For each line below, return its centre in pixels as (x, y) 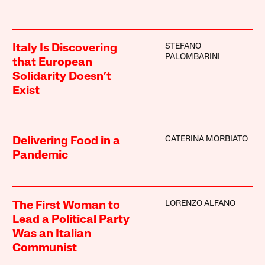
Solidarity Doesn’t (62, 77)
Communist (45, 248)
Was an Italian (52, 234)
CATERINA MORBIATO (206, 139)
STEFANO (183, 46)
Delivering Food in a (67, 141)
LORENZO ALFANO (200, 203)
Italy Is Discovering (65, 48)
